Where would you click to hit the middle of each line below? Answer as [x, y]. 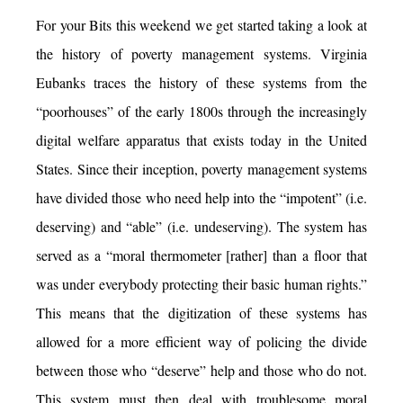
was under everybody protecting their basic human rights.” [201, 284]
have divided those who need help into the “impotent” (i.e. [201, 198]
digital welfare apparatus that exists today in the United [201, 140]
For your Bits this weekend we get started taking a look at [201, 25]
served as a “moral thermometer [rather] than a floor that [201, 255]
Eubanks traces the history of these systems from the [201, 83]
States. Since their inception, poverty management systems [201, 169]
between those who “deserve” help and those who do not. [201, 371]
